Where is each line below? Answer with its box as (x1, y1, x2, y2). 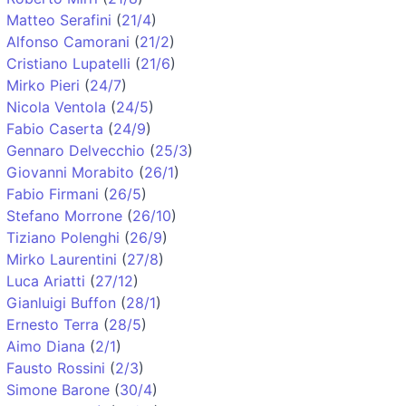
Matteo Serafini (6, 10, 111, 29)
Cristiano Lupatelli (6, 53, 130, 72)
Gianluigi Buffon (6, 293, 116, 312)
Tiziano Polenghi (6, 227, 120, 246)
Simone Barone (6, 380, 110, 399)
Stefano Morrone (6, 206, 122, 225)
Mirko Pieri (6, 75, 80, 94)
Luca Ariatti (6, 271, 85, 290)
